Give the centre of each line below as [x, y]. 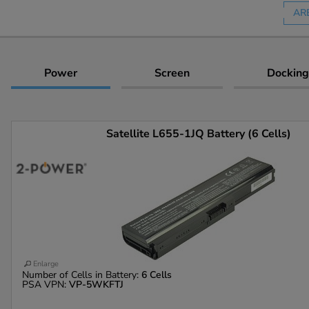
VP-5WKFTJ [96, 284]
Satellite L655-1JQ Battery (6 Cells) [198, 133]
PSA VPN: [46, 284]
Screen [172, 73]
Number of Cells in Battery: [82, 275]
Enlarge [46, 263]
